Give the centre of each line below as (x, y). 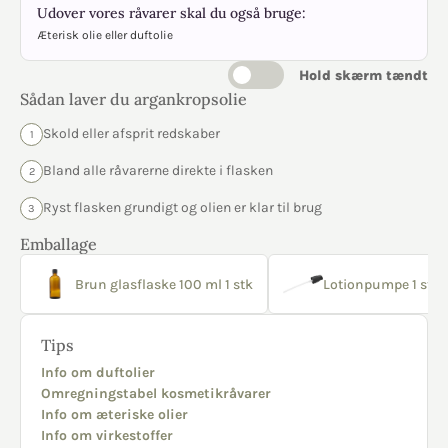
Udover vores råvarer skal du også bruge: (171, 13)
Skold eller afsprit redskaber (131, 133)
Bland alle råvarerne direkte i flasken (158, 170)
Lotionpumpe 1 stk (381, 284)
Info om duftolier (98, 372)
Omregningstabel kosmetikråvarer (156, 393)
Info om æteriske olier (114, 414)
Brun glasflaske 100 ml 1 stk (164, 284)
